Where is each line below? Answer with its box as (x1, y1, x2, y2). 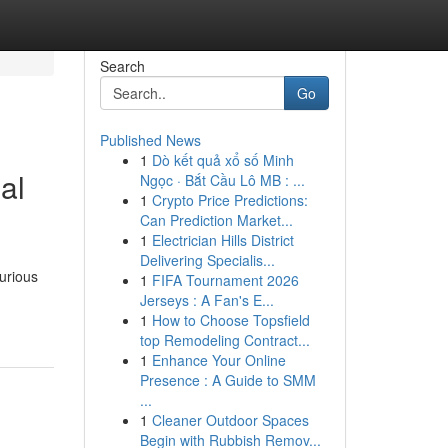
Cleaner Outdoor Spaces (151, 410, 309, 430)
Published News (99, 130, 201, 150)
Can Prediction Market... (139, 210, 293, 230)
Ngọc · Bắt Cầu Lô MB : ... (139, 170, 305, 190)
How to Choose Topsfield (151, 310, 310, 330)
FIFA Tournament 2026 (151, 270, 299, 290)
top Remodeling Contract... (139, 330, 310, 350)
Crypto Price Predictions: (151, 190, 308, 210)
